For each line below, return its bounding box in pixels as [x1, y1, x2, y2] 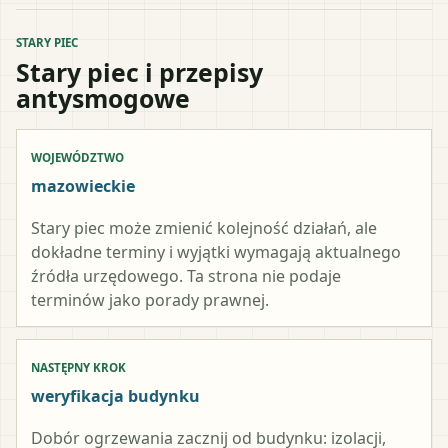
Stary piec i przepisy [16, 54, 263, 89]
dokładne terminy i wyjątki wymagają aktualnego [31, 240, 401, 263]
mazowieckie [31, 174, 135, 197]
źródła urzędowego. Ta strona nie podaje [31, 264, 341, 287]
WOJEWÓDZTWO [31, 149, 124, 165]
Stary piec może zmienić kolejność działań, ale [31, 216, 377, 239]
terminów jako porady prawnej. [31, 288, 269, 311]
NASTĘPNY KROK [31, 359, 126, 375]
